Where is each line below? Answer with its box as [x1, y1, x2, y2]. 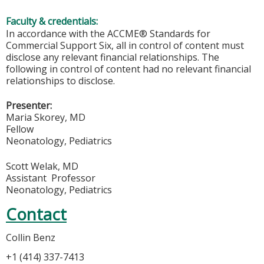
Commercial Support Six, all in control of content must [6, 38, 244, 52]
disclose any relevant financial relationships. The [6, 50, 219, 64]
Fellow [6, 123, 34, 136]
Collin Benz [6, 230, 55, 244]
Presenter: [6, 99, 52, 113]
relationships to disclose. [6, 74, 115, 87]
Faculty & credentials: [6, 14, 100, 28]
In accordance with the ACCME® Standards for [6, 27, 210, 40]
